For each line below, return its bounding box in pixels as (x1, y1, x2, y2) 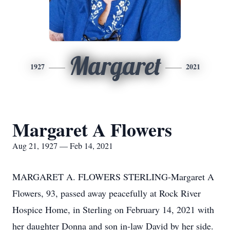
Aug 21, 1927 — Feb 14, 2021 (12, 140, 113, 151)
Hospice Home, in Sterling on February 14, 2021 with (12, 203, 214, 216)
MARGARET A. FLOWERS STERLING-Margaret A (12, 170, 214, 183)
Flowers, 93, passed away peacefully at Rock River (12, 187, 201, 199)
